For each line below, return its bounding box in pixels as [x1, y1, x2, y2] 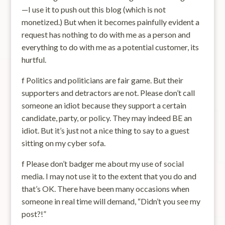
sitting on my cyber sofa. [21, 138, 105, 148]
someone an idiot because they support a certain [21, 100, 186, 110]
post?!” [21, 209, 46, 218]
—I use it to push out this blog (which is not [21, 5, 166, 14]
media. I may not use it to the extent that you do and [21, 171, 196, 181]
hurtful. [21, 55, 46, 64]
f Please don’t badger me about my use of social [21, 159, 184, 168]
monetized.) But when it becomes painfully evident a [21, 17, 199, 27]
